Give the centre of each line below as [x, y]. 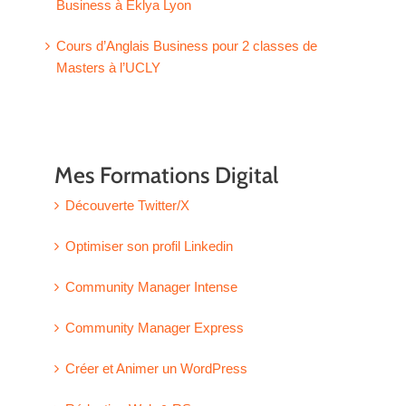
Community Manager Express [155, 328]
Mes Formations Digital [166, 174]
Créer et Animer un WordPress [156, 369]
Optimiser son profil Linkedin [149, 246]
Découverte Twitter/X [127, 206]
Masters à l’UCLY [108, 67]
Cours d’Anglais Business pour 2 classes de [187, 45]
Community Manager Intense [151, 287]
